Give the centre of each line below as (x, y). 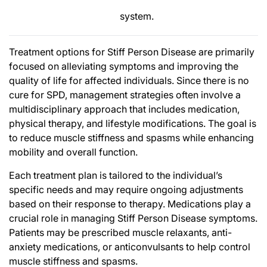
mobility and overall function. (73, 152)
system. (137, 16)
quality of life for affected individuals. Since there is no (129, 80)
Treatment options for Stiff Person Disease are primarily (132, 52)
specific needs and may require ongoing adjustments (126, 189)
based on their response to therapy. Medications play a (130, 204)
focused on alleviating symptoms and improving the (124, 66)
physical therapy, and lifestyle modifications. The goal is (133, 123)
